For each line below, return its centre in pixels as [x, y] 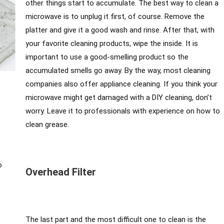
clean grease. [47, 125]
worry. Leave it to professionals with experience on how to [122, 111]
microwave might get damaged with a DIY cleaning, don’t [118, 98]
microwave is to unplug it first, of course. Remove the [115, 17]
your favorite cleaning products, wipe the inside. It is [111, 44]
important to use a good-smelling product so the [107, 57]
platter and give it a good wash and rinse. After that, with [120, 30]
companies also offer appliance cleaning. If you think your [121, 84]
